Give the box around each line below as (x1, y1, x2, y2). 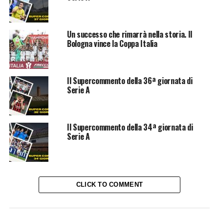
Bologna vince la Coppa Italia (66, 38, 157, 50)
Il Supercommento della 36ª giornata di (66, 75, 193, 87)
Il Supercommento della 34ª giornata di (66, 121, 193, 133)
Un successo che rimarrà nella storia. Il (66, 28, 193, 41)
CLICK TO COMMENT (76, 181, 143, 189)
